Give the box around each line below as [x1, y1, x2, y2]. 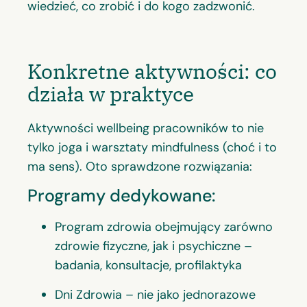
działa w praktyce [27, 79, 194, 107]
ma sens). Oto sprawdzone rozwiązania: [27, 158, 252, 175]
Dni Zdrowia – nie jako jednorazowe [55, 286, 256, 303]
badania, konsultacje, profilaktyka [55, 257, 242, 274]
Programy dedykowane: [27, 184, 215, 208]
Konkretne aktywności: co [27, 57, 277, 84]
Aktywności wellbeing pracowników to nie [27, 119, 264, 136]
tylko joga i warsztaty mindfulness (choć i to [27, 138, 277, 156]
